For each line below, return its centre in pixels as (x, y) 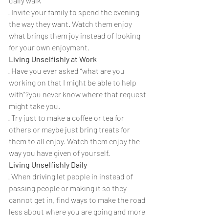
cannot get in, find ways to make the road (78, 200)
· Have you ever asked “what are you (67, 71)
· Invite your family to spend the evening (75, 12)
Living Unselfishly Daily (48, 164)
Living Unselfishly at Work (53, 59)
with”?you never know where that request (78, 94)
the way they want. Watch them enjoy (71, 24)
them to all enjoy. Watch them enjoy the (75, 141)
